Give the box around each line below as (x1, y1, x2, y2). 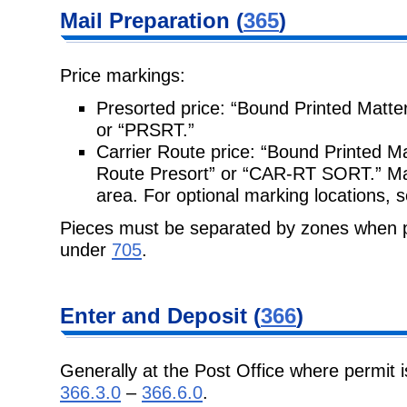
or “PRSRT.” (96, 118, 194, 140)
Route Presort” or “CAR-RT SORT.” (96, 162, 387, 184)
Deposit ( (167, 303, 261, 328)
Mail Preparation (60, 7, 236, 33)
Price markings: (60, 64, 185, 85)
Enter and (60, 303, 167, 328)
